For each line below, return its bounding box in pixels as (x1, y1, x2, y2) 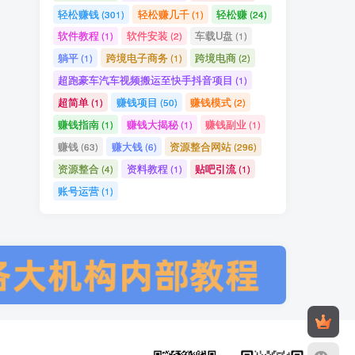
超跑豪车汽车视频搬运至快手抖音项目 (58, 72, 234, 88)
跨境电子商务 (105, 50, 168, 66)
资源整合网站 (169, 138, 231, 154)
